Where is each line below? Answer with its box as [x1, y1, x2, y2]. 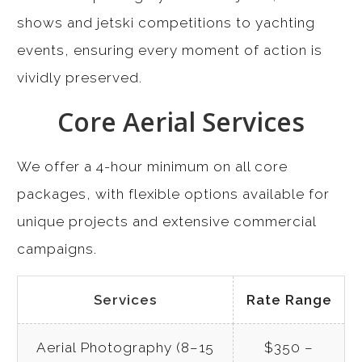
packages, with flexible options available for [17, 186, 330, 203]
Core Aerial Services [57, 104, 305, 140]
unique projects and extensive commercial [17, 213, 316, 230]
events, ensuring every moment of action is [17, 42, 322, 59]
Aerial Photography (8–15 [36, 339, 214, 356]
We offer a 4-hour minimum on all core [17, 158, 288, 175]
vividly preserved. [17, 69, 142, 86]
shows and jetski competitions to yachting [17, 15, 315, 32]
